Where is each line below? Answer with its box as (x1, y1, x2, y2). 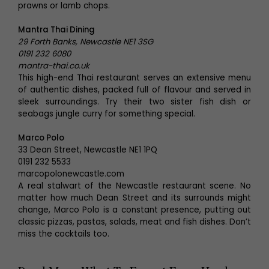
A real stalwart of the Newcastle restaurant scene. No (18, 180, 251, 192)
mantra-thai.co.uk (18, 60, 89, 71)
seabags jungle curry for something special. (18, 108, 195, 119)
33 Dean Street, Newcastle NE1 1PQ (18, 144, 157, 156)
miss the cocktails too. (18, 228, 109, 240)
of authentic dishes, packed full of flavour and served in (18, 84, 251, 95)
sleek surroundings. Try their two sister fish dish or (18, 96, 251, 107)
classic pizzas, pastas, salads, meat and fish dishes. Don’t (18, 216, 251, 228)
